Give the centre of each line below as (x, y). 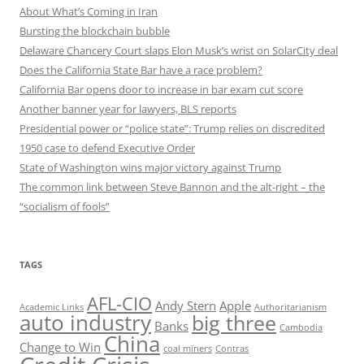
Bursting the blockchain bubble (95, 30)
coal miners (188, 348)
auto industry (85, 322)
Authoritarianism (290, 307)
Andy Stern (186, 305)
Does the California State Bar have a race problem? (141, 69)
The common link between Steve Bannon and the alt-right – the (172, 186)
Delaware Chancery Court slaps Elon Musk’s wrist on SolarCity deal (179, 50)
